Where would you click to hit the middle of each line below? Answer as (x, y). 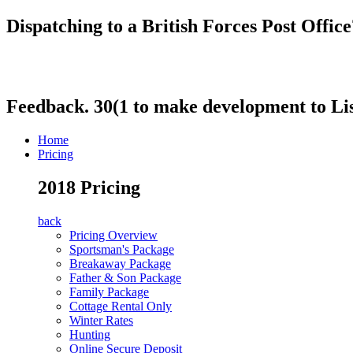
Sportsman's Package (122, 249)
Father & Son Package (125, 277)
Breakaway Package (120, 263)
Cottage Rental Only (121, 306)
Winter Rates (101, 320)
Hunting (90, 334)
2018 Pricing (89, 187)
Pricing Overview (113, 235)
